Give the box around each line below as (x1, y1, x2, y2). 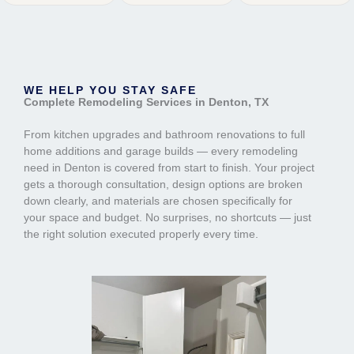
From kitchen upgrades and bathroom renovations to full (24, 128, 305, 141)
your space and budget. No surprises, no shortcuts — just (24, 211, 311, 224)
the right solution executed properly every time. (24, 228, 258, 240)
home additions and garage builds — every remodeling (24, 145, 298, 157)
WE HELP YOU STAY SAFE (24, 83, 197, 96)
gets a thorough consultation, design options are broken (24, 178, 303, 190)
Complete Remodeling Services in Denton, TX (24, 96, 269, 108)
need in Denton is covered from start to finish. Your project (24, 161, 314, 174)
